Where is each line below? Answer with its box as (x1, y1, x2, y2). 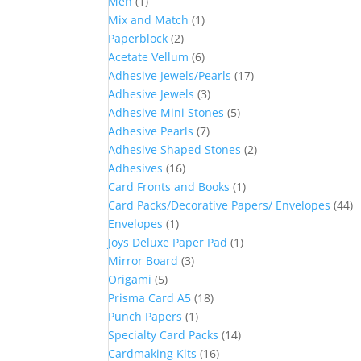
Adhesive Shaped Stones (108, 142, 242, 157)
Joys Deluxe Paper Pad (108, 234, 228, 250)
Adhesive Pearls (108, 123, 194, 139)
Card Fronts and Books (108, 179, 230, 194)
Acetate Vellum (108, 49, 189, 64)
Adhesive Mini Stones (108, 105, 225, 120)
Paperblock (108, 31, 168, 46)
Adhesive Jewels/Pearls (108, 68, 232, 83)
